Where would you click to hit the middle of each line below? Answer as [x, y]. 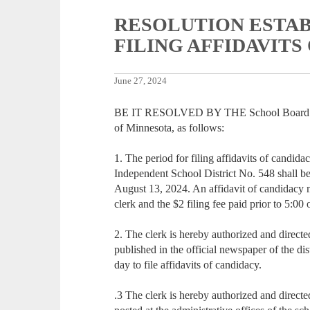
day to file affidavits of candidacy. [188, 265]
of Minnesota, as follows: [170, 128]
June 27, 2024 [141, 81]
